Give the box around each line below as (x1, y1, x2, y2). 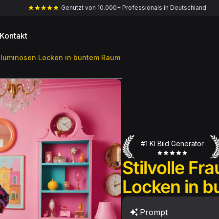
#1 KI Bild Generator (141, 139, 204, 148)
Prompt (140, 207, 168, 217)
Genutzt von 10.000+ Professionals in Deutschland (61, 4, 206, 11)
